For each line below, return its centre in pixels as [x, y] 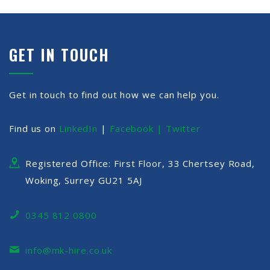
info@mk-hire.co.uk [69, 250]
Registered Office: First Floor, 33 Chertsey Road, [140, 164]
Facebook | [137, 129]
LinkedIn [78, 129]
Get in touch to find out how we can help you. [114, 95]
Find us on [34, 129]
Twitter [183, 129]
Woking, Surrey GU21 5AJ [84, 181]
